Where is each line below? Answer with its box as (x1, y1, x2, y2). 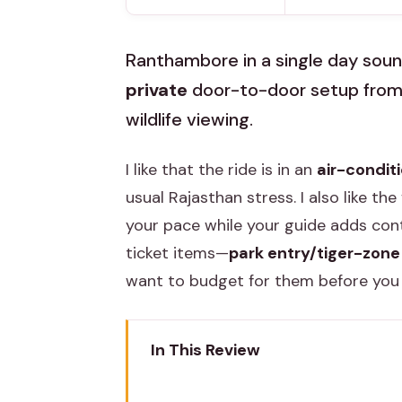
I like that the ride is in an (126, 159, 317, 181)
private (126, 78, 188, 102)
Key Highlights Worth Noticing (179, 372, 386, 393)
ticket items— (126, 242, 229, 265)
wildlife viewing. (126, 108, 253, 132)
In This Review (151, 339, 261, 362)
